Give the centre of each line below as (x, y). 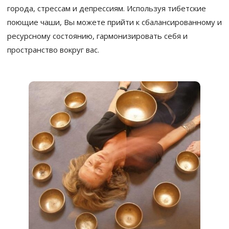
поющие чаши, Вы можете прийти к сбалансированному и (114, 22)
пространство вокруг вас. (53, 50)
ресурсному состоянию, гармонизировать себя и (97, 36)
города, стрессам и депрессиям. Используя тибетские (107, 8)
